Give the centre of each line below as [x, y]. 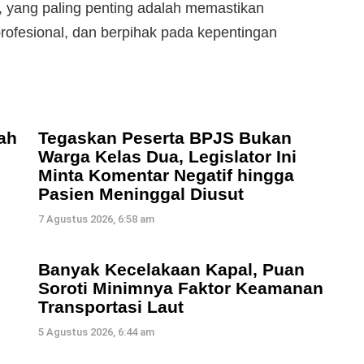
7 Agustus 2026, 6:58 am [96, 219]
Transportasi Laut [111, 306]
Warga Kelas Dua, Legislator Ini [167, 156]
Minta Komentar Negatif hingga [166, 175]
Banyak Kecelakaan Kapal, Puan [171, 269]
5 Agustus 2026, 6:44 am [96, 331]
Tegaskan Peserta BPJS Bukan [165, 137]
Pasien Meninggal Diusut [141, 193]
